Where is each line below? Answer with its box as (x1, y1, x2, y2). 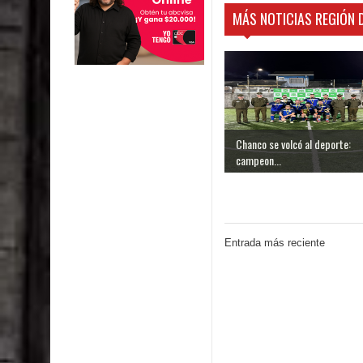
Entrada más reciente (224, 237, 325, 250)
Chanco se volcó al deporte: (236, 135, 351, 153)
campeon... (236, 152, 281, 169)
